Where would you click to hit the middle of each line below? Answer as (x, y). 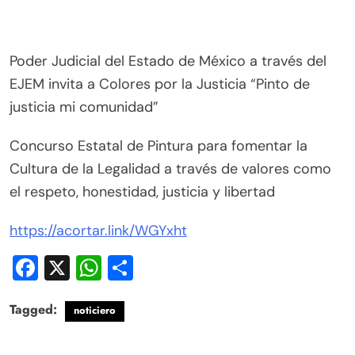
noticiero (95, 311)
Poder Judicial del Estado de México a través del (168, 61)
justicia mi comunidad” (84, 107)
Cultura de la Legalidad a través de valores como (170, 169)
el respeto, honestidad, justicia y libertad (142, 192)
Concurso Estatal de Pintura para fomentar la (158, 146)
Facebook (95, 268)
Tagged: (35, 310)
